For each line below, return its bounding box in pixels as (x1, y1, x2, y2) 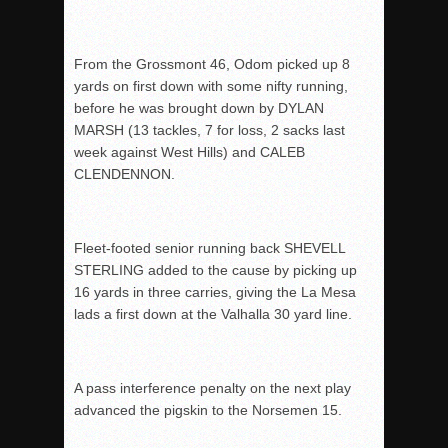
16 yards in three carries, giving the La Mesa (74, 284, 356, 301)
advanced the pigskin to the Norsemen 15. (74, 402, 342, 419)
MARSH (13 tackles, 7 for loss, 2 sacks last (74, 122, 345, 139)
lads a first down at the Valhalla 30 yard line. (74, 306, 352, 323)
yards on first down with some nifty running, (74, 78, 348, 95)
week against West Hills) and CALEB (74, 144, 305, 161)
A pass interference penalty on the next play (74, 380, 351, 397)
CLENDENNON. (74, 166, 175, 183)
